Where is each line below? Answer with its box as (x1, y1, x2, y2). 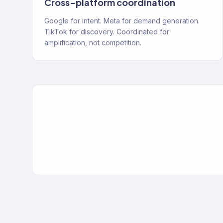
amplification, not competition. (44, 38, 141, 47)
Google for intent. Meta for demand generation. (44, 16, 200, 25)
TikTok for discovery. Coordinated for (44, 27, 169, 36)
